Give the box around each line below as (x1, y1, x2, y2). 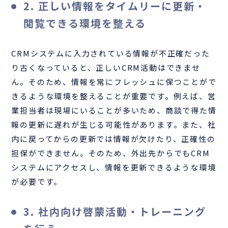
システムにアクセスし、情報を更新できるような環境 (11, 161, 216, 173)
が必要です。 (11, 176, 63, 187)
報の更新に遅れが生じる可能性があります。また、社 (11, 119, 216, 130)
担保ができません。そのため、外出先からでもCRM (11, 147, 210, 158)
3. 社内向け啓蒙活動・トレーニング (23, 204, 207, 219)
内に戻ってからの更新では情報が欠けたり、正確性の (11, 133, 216, 144)
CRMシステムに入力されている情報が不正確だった (11, 47, 210, 59)
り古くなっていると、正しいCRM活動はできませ (11, 62, 201, 73)
